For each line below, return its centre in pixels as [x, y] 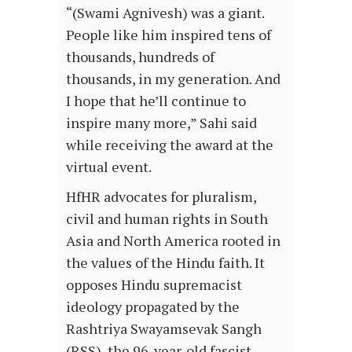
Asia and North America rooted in [173, 241]
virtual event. [109, 167]
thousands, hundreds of [140, 57]
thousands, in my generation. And [173, 79]
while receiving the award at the [170, 145]
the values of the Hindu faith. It [165, 263]
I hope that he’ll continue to [156, 101]
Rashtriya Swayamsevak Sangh [164, 329]
